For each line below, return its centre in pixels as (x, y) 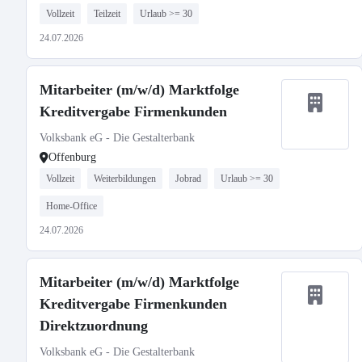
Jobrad (188, 179)
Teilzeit (107, 14)
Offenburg (72, 157)
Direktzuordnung (94, 326)
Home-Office (72, 206)
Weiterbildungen (125, 179)
